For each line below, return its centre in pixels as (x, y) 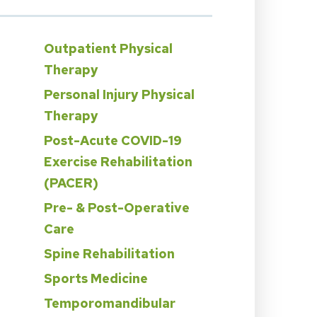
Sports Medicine (96, 278)
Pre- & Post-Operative (117, 207)
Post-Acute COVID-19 (113, 140)
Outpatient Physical (108, 48)
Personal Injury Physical (119, 94)
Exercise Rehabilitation (118, 161)
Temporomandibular (110, 303)
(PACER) (71, 183)
